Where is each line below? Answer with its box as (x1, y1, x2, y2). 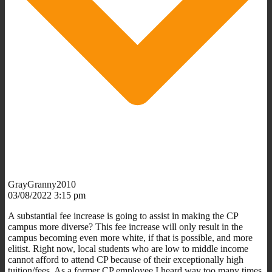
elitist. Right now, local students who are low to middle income (8, 243, 248, 254)
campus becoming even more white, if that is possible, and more (8, 232, 253, 243)
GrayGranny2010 (8, 178, 76, 189)
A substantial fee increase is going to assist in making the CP (8, 210, 238, 221)
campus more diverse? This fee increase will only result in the (8, 221, 243, 232)
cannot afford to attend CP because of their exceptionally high (8, 254, 243, 265)
